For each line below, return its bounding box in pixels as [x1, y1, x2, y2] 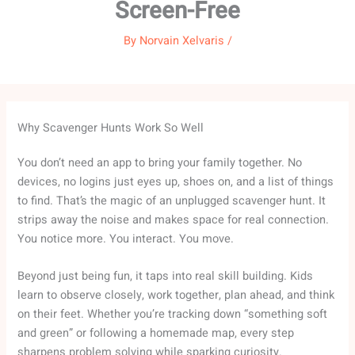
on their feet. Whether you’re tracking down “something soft [17, 305, 328, 323]
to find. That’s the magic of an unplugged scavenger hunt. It [17, 192, 326, 209]
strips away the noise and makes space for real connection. [17, 211, 330, 228]
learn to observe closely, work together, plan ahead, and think [17, 286, 335, 303]
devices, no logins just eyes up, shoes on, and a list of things [17, 173, 334, 190]
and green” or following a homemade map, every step [17, 324, 295, 342]
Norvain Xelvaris [139, 32, 227, 50]
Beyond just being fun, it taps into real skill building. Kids [17, 267, 314, 284]
